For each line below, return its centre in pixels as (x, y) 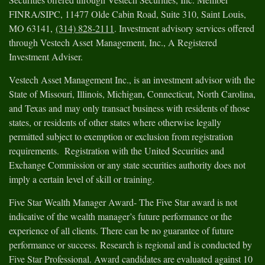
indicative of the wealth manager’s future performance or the (120, 216)
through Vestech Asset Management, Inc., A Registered (113, 42)
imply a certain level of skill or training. (83, 179)
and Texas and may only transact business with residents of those (129, 108)
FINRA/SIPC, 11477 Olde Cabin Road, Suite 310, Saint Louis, (127, 14)
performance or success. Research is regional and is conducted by (130, 245)
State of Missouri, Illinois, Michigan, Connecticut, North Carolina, (132, 94)
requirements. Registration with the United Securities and (117, 151)
